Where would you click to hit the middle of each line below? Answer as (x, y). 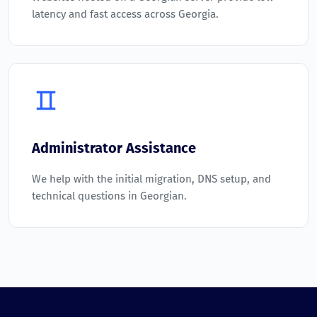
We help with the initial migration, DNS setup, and (151, 179)
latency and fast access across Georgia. (125, 15)
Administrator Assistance (114, 148)
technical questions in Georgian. (109, 196)
